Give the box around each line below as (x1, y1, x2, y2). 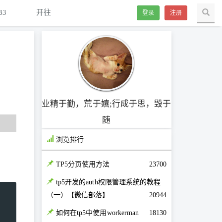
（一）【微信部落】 (46, 191, 110, 199)
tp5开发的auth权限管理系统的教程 (55, 178, 161, 186)
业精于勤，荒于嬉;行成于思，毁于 (41, 99, 171, 109)
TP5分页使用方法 (55, 161, 110, 168)
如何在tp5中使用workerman (55, 209, 139, 217)
